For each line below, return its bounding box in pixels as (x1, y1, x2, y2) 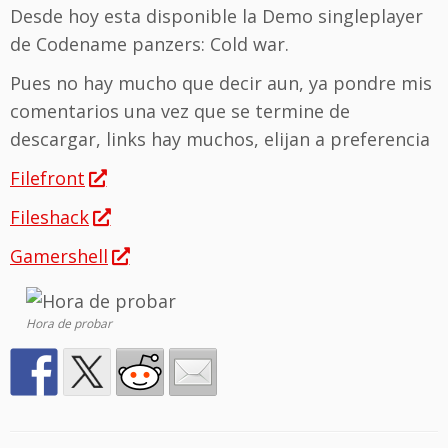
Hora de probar (26, 315, 112, 333)
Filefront (10, 166, 85, 190)
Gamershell (10, 244, 108, 268)
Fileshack (10, 205, 89, 229)
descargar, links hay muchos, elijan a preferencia (10, 127, 430, 151)
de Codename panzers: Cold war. (10, 32, 289, 56)
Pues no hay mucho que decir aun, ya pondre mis (10, 71, 432, 95)
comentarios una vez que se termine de (10, 99, 350, 123)
